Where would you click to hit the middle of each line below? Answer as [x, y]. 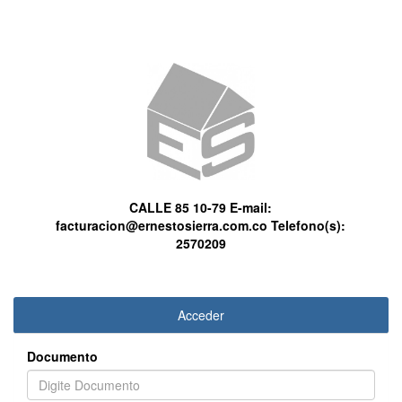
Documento [62, 356]
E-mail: [249, 207]
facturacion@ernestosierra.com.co [162, 225]
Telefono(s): [307, 225]
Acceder [201, 315]
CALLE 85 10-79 [178, 207]
